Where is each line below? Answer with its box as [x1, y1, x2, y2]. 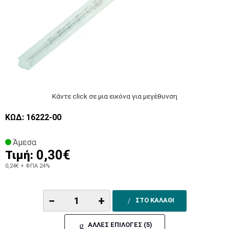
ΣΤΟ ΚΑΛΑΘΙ [135, 196, 174, 204]
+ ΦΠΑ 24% [19, 163, 50, 170]
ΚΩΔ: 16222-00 [5, 112, 61, 123]
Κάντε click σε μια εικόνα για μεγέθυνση [52, 92, 177, 101]
